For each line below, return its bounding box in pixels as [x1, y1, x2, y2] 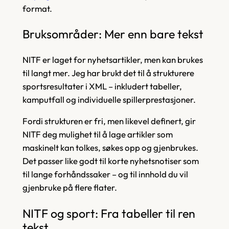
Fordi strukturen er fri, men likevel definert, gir [22, 116, 196, 127]
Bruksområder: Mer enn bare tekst [22, 27, 203, 42]
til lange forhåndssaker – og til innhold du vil [22, 169, 188, 180]
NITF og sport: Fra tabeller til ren [22, 205, 195, 221]
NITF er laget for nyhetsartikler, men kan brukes [22, 54, 203, 65]
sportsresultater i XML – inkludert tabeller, [22, 80, 182, 91]
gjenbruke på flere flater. [22, 182, 117, 193]
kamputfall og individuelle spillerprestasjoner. [22, 94, 196, 105]
